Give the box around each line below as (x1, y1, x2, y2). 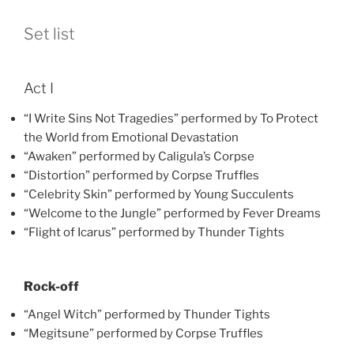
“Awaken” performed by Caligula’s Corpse (24, 149, 254, 164)
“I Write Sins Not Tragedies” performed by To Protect (24, 111, 318, 126)
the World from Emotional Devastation (24, 130, 239, 145)
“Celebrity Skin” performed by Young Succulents (24, 186, 294, 201)
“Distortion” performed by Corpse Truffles (24, 168, 259, 183)
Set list (24, 24, 75, 43)
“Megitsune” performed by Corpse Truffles (24, 326, 263, 341)
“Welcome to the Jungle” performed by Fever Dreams (24, 205, 321, 220)
